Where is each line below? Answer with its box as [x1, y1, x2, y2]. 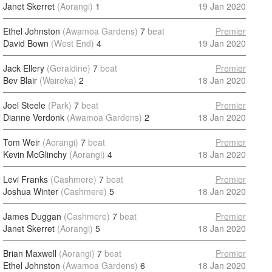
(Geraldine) [47, 62, 90, 74]
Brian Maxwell [3, 247, 56, 259]
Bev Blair [3, 74, 37, 86]
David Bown [3, 37, 49, 49]
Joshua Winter [3, 185, 58, 197]
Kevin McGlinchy [3, 148, 67, 160]
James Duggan [3, 210, 61, 222]
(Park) [48, 99, 72, 111]
